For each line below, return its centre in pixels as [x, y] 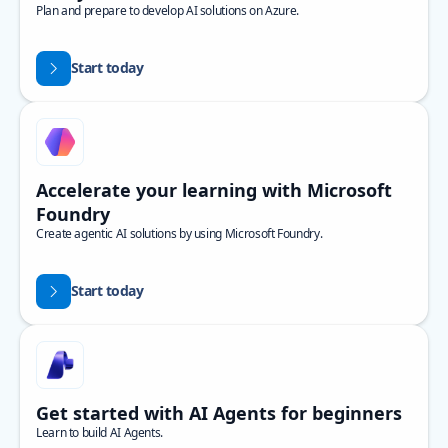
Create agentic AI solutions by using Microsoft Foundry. [179, 233]
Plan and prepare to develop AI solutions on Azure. [167, 10]
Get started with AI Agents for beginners [219, 413]
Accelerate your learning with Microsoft [214, 190]
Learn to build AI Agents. [99, 432]
